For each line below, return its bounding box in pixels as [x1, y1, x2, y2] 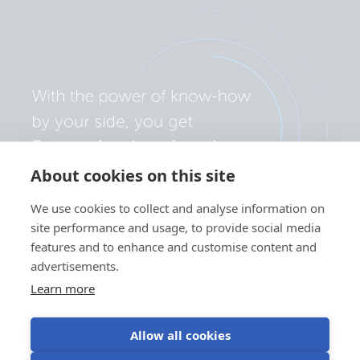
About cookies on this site [31, 165, 235, 186]
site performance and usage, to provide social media [31, 219, 321, 235]
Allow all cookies [129, 326, 231, 343]
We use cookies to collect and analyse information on [31, 200, 325, 216]
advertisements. [31, 258, 119, 274]
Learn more [31, 280, 95, 297]
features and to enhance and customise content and [31, 239, 317, 255]
